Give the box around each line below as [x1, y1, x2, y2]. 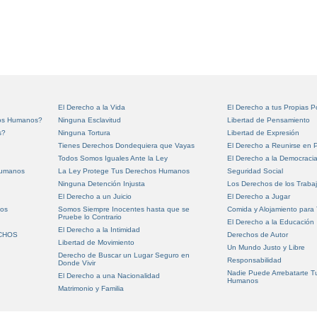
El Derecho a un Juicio [58, 192, 132, 200]
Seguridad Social [226, 167, 283, 175]
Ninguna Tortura [58, 129, 111, 137]
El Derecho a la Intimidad [58, 226, 141, 234]
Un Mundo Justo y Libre [226, 243, 305, 251]
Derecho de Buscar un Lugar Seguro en [58, 251, 190, 259]
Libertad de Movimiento [58, 238, 135, 246]
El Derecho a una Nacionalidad [58, 272, 161, 279]
